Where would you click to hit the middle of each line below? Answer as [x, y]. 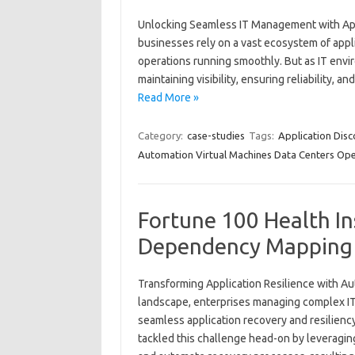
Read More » [168, 97]
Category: [161, 136]
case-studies [216, 136]
